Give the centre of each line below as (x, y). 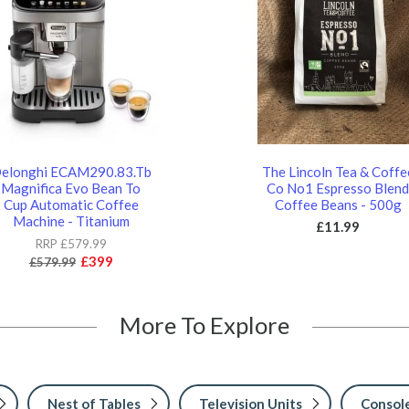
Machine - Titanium (71, 220)
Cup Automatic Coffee (71, 204)
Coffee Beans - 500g (338, 204)
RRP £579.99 (71, 243)
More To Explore (204, 325)
